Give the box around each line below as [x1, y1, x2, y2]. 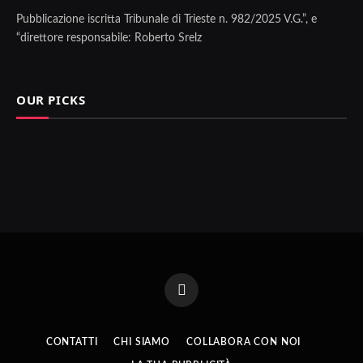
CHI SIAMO [113, 337, 170, 348]
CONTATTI [45, 337, 98, 348]
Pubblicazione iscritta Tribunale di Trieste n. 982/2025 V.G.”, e [16, 14, 317, 26]
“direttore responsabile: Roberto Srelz [16, 32, 202, 45]
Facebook [180, 291, 224, 302]
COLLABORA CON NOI [186, 337, 301, 348]
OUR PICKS [16, 92, 86, 109]
